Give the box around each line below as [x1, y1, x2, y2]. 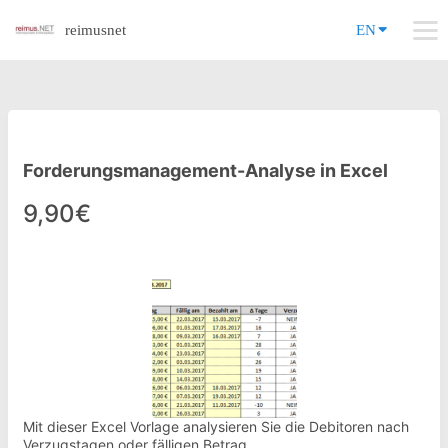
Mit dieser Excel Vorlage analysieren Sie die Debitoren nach [23, 418, 409, 435]
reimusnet [65, 22, 126, 38]
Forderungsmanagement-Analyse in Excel [23, 160, 388, 181]
